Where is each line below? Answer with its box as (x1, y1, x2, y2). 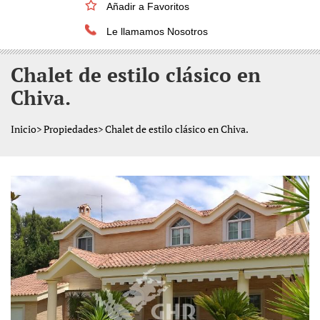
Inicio (11, 122, 36, 136)
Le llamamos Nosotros (106, 26, 208, 38)
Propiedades (44, 122, 98, 136)
